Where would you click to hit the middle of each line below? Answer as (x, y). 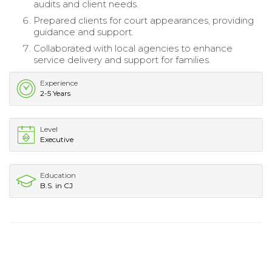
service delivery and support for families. (122, 59)
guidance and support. (83, 32)
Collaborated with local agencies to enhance (133, 48)
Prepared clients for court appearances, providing (144, 20)
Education (58, 175)
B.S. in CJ (56, 185)
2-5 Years (55, 93)
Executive (57, 139)
